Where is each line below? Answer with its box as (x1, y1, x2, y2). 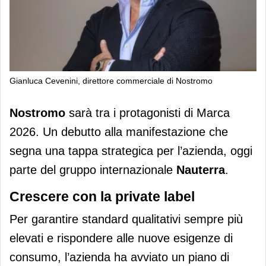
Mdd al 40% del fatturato (9, 114, 166, 130)
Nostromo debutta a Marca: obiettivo (9, 98, 248, 114)
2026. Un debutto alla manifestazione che (9, 125, 228, 138)
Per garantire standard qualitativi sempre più (9, 212, 243, 226)
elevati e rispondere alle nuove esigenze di (9, 231, 233, 245)
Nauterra (176, 163, 225, 176)
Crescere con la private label (9, 188, 195, 204)
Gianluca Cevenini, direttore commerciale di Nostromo (9, 75, 213, 85)
